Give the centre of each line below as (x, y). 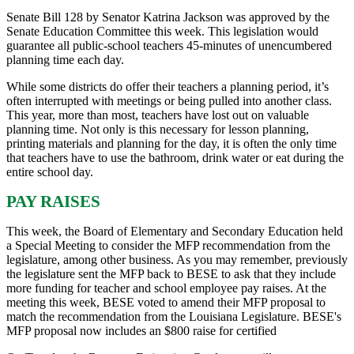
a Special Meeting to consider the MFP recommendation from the (168, 245)
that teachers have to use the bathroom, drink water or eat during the (175, 157)
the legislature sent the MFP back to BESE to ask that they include (171, 273)
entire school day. (50, 171)
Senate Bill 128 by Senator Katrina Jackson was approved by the (168, 17)
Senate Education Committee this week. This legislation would (162, 31)
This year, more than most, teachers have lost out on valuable (158, 115)
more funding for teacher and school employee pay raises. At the (166, 288)
